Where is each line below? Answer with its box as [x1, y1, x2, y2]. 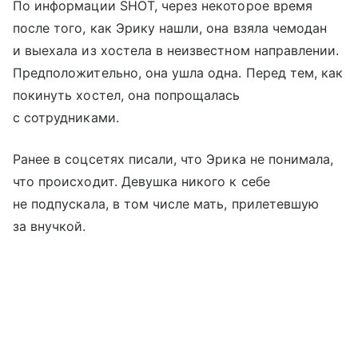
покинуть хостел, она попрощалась [13, 86, 241, 103]
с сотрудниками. [13, 109, 119, 125]
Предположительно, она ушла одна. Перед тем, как [13, 64, 344, 81]
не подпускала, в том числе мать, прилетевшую [13, 195, 320, 212]
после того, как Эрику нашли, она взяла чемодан [13, 19, 328, 36]
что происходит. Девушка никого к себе [13, 173, 270, 189]
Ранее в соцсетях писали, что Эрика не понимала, [13, 150, 334, 167]
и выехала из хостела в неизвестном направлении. [13, 42, 340, 58]
